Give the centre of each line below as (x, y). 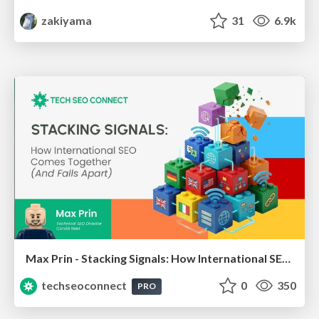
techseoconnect (84, 286)
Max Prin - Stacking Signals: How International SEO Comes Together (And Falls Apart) (286, 258)
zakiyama (66, 21)
